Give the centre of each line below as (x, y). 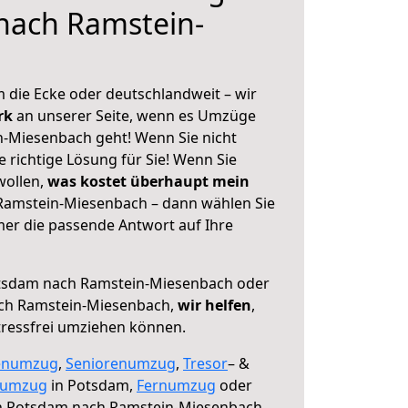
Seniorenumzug (121, 363)
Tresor (205, 363)
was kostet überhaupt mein (148, 181)
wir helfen (214, 305)
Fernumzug (176, 385)
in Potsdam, (92, 385)
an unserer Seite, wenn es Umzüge (136, 116)
